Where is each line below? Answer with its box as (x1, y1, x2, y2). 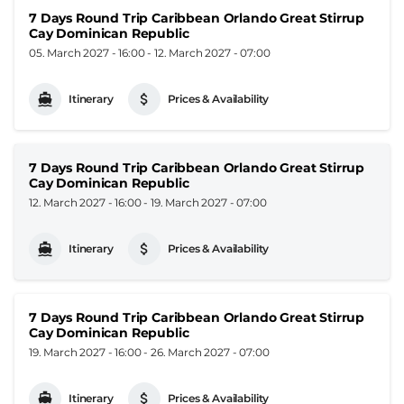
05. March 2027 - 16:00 (29, 45, 145, 60)
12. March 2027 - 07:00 (154, 45, 271, 60)
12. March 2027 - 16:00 (29, 195, 142, 209)
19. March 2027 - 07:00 (151, 195, 267, 209)
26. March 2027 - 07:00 (151, 344, 270, 359)
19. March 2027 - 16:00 (29, 344, 142, 359)
